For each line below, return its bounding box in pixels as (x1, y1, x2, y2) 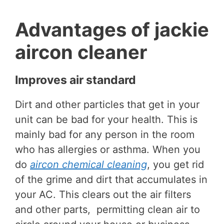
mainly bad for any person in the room (15, 128, 194, 140)
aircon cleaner (15, 40, 147, 63)
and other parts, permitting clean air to (15, 203, 200, 215)
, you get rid (147, 158, 204, 170)
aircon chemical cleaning (30, 158, 147, 170)
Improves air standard (15, 72, 136, 87)
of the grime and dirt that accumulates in (15, 173, 207, 185)
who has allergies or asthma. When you (15, 143, 200, 155)
